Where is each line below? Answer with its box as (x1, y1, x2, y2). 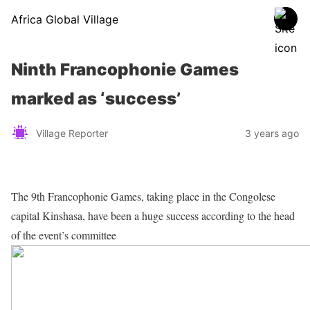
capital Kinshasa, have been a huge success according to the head (11, 208, 295, 223)
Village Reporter (36, 127, 108, 139)
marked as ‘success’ (11, 89, 181, 109)
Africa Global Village (11, 12, 118, 26)
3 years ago (245, 127, 299, 139)
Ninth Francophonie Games (11, 60, 239, 80)
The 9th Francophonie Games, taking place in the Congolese (11, 189, 275, 203)
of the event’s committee (11, 228, 116, 242)
